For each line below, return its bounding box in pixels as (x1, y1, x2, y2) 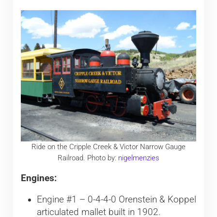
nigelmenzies (118, 154, 159, 163)
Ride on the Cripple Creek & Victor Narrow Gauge (31, 142, 186, 152)
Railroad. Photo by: (57, 154, 118, 163)
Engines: (20, 173, 57, 184)
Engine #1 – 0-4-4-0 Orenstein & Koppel (36, 194, 196, 205)
